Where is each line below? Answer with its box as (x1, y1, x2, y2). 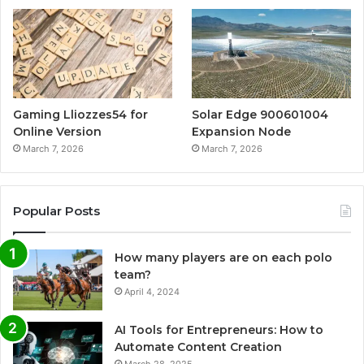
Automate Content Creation (115, 340, 282, 355)
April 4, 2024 (124, 286, 180, 298)
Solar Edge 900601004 (192, 107, 329, 123)
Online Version (13, 124, 102, 140)
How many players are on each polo (115, 250, 332, 266)
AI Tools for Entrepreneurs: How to (115, 323, 323, 338)
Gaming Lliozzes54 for (13, 107, 148, 123)
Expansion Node (192, 124, 292, 140)
